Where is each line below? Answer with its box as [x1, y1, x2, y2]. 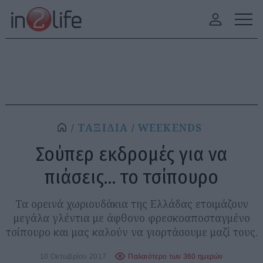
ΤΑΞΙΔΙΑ [77, 121, 129, 134]
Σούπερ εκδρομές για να [36, 142, 227, 166]
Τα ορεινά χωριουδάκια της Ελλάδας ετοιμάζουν [15, 197, 248, 211]
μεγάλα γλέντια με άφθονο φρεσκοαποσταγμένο [13, 211, 250, 225]
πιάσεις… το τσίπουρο [45, 165, 218, 189]
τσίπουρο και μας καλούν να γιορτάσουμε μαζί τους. [5, 225, 258, 239]
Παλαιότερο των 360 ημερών [128, 252, 223, 260]
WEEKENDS [137, 121, 203, 134]
